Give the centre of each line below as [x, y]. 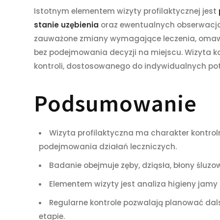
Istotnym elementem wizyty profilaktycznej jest [126, 11]
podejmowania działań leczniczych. [108, 147]
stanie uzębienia [67, 25]
